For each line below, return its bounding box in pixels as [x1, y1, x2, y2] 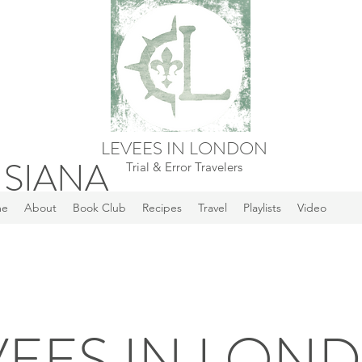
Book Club [72, 200, 126, 215]
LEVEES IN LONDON [100, 136, 267, 161]
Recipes [141, 200, 182, 215]
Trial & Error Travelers [125, 159, 242, 175]
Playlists [242, 200, 281, 215]
